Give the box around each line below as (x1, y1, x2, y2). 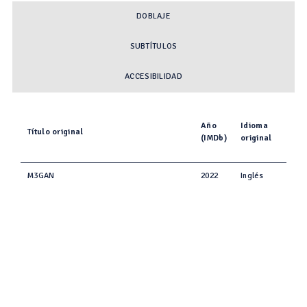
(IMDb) (201, 132, 227, 143)
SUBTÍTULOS (130, 41, 177, 52)
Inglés (241, 170, 263, 181)
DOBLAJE (136, 11, 171, 22)
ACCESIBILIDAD (125, 71, 182, 82)
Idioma (241, 120, 268, 131)
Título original (27, 126, 84, 137)
